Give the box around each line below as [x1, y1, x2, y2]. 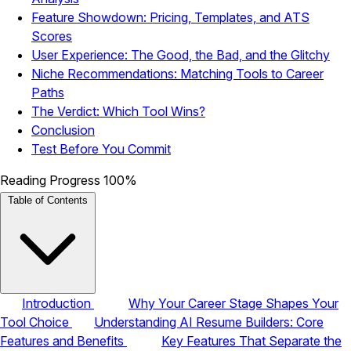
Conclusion [31, 121, 95, 138]
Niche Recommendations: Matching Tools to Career [31, 65, 324, 81]
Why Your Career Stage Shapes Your [128, 295, 338, 311]
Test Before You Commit [31, 140, 171, 157]
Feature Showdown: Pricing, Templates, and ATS [31, 9, 309, 25]
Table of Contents [8, 194, 88, 206]
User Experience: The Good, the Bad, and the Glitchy [31, 46, 330, 63]
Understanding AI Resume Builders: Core [94, 313, 324, 330]
